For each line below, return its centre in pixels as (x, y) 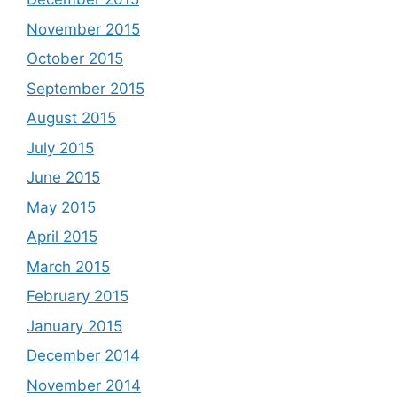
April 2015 (62, 237)
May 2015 (61, 207)
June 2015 (63, 177)
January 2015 (74, 326)
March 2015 (68, 266)
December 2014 (83, 355)
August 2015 (71, 118)
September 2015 (86, 88)
